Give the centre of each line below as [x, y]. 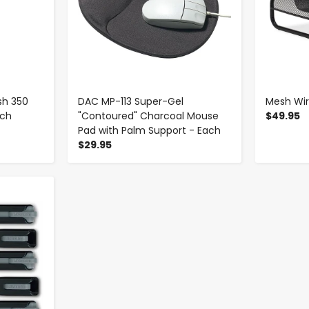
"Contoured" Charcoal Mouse [148, 116]
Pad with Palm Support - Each [149, 130]
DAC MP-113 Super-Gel [130, 101]
